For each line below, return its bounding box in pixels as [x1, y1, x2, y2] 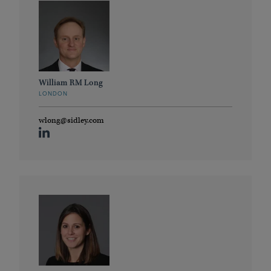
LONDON [39, 91, 68, 97]
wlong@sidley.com [39, 115, 104, 126]
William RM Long [39, 77, 103, 88]
